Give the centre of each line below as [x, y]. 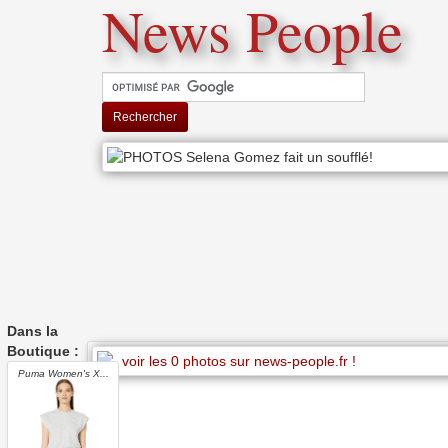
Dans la [32, 331]
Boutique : [43, 351]
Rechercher [145, 117]
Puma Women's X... [63, 373]
